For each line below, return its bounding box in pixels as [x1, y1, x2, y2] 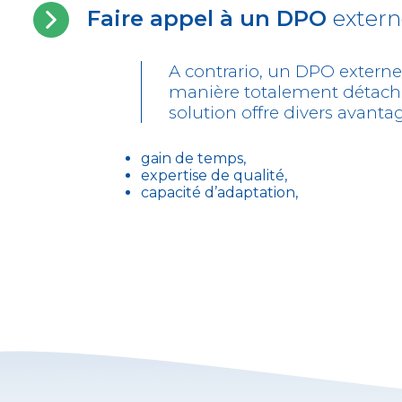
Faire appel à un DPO [87, 5, 333, 31]
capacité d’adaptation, [141, 184, 298, 201]
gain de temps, [141, 150, 246, 167]
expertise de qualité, [141, 167, 287, 184]
